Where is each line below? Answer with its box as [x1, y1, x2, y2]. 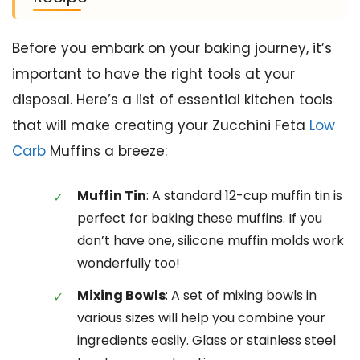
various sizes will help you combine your [77, 308, 325, 327]
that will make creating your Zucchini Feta [12, 116, 309, 136]
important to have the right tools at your [12, 64, 295, 84]
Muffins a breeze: [46, 141, 167, 162]
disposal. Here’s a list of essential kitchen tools [12, 90, 333, 110]
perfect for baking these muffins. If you [77, 208, 322, 227]
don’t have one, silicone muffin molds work [77, 231, 344, 250]
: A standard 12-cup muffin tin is [146, 186, 342, 205]
